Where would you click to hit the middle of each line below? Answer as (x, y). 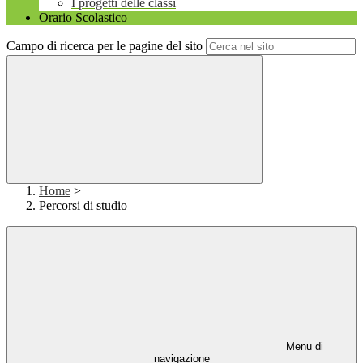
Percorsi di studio (83, 206)
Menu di (303, 347)
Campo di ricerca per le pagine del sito (105, 46)
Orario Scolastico (83, 18)
